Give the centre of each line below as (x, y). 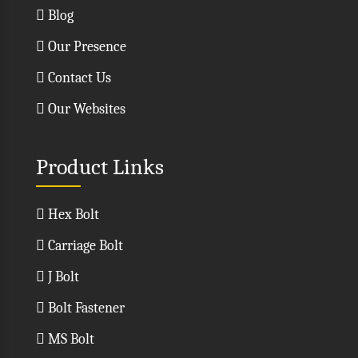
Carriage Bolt (84, 245)
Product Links (100, 167)
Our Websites (85, 109)
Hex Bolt (72, 214)
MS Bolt (70, 339)
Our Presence (86, 46)
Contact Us (78, 78)
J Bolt (62, 276)
